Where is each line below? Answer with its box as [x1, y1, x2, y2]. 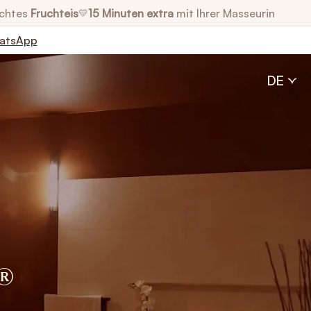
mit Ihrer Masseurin [174, 6, 275, 20]
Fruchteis [31, 6, 78, 20]
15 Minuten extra [88, 6, 174, 20]
